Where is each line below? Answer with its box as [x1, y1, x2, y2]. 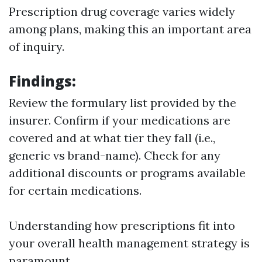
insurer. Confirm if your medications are [9, 113, 230, 127]
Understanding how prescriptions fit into [9, 218, 235, 233]
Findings [9, 71, 72, 91]
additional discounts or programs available [9, 166, 246, 180]
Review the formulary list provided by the [9, 95, 236, 110]
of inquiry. [9, 39, 64, 54]
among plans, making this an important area [9, 22, 251, 36]
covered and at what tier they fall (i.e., [9, 130, 215, 145]
